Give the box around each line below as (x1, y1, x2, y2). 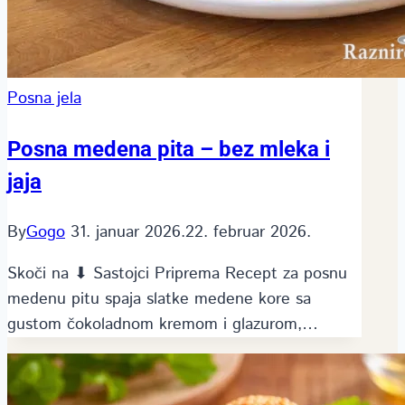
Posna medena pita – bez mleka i (7, 136, 330, 162)
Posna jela (7, 86, 81, 110)
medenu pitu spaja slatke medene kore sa (7, 287, 311, 311)
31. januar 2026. (71, 220, 185, 244)
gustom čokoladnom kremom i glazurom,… (7, 312, 318, 336)
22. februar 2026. (185, 220, 311, 244)
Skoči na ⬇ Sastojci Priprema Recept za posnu (7, 261, 347, 286)
